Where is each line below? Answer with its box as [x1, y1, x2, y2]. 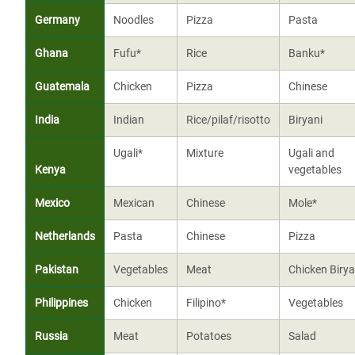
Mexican [113, 196, 155, 210]
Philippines [34, 296, 88, 310]
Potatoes [185, 329, 231, 343]
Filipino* [185, 296, 226, 310]
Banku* [288, 46, 325, 60]
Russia [34, 329, 68, 343]
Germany [34, 13, 80, 27]
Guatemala [34, 79, 90, 94]
